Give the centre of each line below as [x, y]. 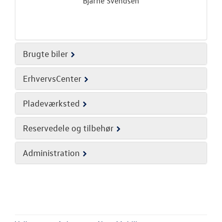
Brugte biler [45, 54]
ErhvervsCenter [52, 79]
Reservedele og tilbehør [68, 128]
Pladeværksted [51, 103]
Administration [51, 153]
